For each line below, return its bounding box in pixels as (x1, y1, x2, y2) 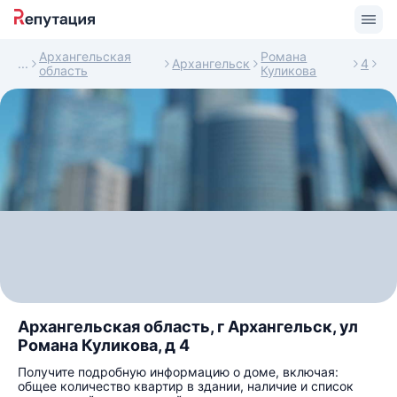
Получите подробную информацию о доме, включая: (18, 364, 339, 379)
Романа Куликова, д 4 (18, 336, 190, 354)
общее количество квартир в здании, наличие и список (18, 378, 354, 393)
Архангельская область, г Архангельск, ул (18, 317, 358, 336)
